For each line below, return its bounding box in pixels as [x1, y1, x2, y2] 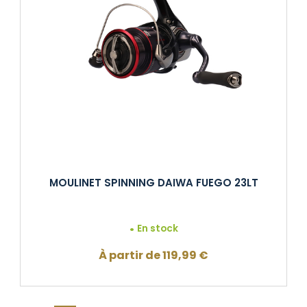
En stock [137, 222, 179, 236]
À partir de [99, 247, 162, 264]
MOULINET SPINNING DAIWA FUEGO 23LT [49, 175, 258, 190]
